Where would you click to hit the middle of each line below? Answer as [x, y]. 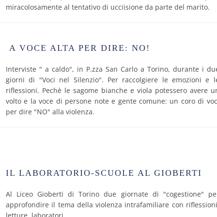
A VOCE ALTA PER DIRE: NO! [80, 48]
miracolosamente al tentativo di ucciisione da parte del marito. [108, 7]
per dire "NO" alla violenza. [50, 112]
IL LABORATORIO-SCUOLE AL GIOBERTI [104, 173]
